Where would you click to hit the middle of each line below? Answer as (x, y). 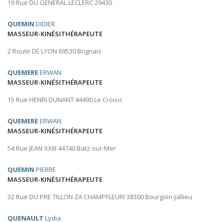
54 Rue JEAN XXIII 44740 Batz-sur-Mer (62, 148)
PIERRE (45, 170)
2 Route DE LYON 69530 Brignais (55, 51)
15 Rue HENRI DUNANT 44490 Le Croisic (65, 100)
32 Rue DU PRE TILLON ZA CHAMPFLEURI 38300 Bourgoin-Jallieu (100, 197)
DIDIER (45, 24)
